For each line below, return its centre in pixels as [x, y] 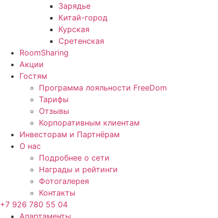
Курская [74, 29]
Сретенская [81, 41]
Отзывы [54, 111]
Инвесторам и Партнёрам [70, 134]
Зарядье [74, 6]
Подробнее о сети [74, 158]
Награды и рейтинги [78, 169]
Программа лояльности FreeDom [103, 88]
